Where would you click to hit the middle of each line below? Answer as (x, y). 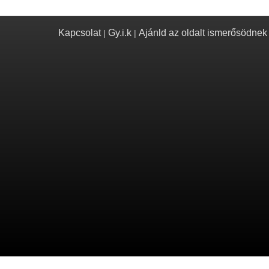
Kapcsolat (80, 33)
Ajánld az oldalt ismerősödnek (203, 33)
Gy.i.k (120, 33)
